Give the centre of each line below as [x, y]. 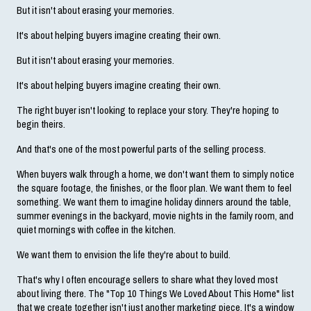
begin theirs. [41, 124]
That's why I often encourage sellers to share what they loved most [147, 279]
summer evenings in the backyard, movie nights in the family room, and [155, 216]
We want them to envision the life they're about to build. [124, 254]
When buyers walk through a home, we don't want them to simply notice [155, 174]
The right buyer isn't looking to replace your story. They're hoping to [148, 110]
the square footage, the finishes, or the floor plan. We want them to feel [154, 188]
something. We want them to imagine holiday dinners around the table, [154, 202]
